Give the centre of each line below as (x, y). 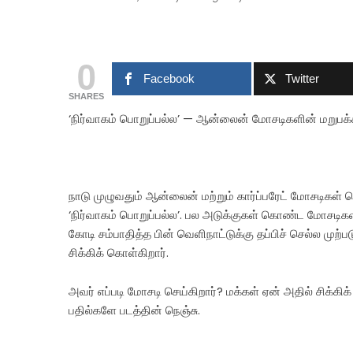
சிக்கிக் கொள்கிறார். (119, 253)
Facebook (169, 78)
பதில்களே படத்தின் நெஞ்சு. (134, 310)
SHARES (86, 96)
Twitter (303, 78)
